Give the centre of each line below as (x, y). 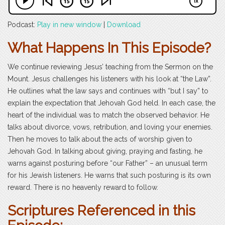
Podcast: (22, 25)
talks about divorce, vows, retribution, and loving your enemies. (110, 127)
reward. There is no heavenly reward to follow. (83, 188)
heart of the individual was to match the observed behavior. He (108, 115)
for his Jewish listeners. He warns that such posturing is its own (109, 176)
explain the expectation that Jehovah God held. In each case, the (111, 103)
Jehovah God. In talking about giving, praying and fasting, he (105, 151)
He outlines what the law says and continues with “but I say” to (108, 91)
